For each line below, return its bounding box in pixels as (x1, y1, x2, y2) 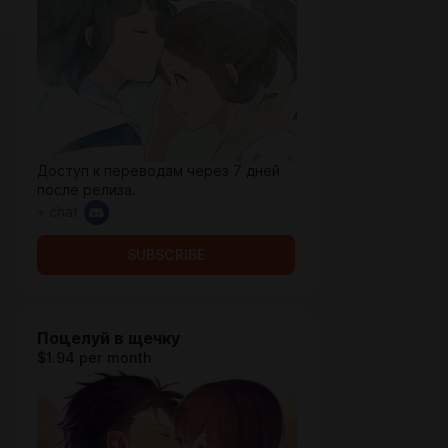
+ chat (37, 204, 79, 220)
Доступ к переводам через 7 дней (37, 163, 280, 179)
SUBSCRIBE (127, 247, 205, 263)
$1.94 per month (37, 350, 151, 366)
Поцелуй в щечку (37, 329, 180, 348)
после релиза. (37, 182, 136, 198)
